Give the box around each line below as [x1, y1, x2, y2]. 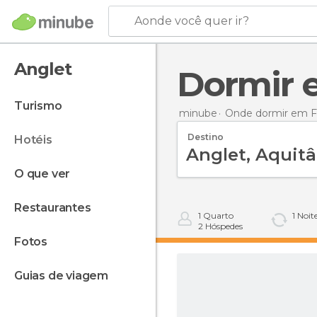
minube [179, 106, 217, 120]
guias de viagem [22, 269, 109, 282]
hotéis [23, 133, 52, 146]
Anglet [14, 59, 71, 79]
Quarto [201, 210, 234, 221]
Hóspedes [203, 221, 243, 231]
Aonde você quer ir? [134, 14, 249, 28]
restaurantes [21, 201, 91, 214]
